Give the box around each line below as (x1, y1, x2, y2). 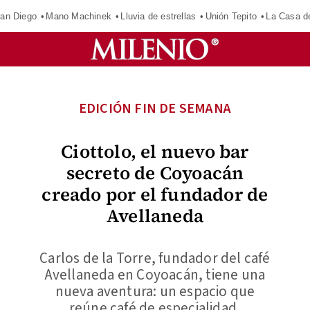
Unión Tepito (205, 10, 257, 21)
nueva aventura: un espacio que (55, 281, 255, 302)
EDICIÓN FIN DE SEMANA (78, 99, 232, 118)
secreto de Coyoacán (66, 161, 244, 185)
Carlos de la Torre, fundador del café (39, 248, 271, 268)
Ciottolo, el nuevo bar (61, 139, 249, 164)
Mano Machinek (46, 10, 111, 21)
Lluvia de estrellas (120, 10, 197, 21)
